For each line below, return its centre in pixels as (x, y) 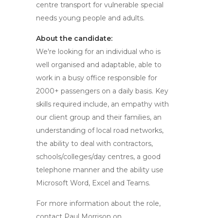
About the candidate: (74, 38)
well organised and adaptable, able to (99, 65)
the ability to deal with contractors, (94, 144)
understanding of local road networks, (100, 130)
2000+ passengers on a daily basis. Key (102, 91)
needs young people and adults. (90, 18)
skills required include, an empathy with (102, 104)
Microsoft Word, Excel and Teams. (93, 183)
